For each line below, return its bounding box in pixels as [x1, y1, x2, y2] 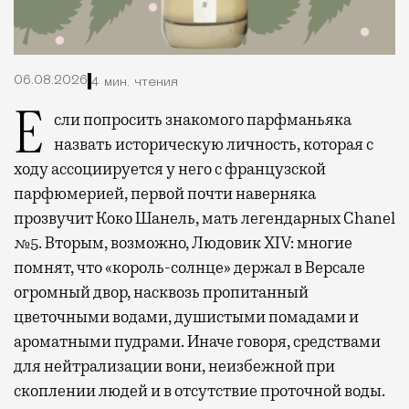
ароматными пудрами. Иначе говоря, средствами [14, 331, 381, 352]
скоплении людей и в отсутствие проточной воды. [14, 381, 385, 402]
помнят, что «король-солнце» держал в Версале [14, 257, 365, 278]
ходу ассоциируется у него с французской [14, 159, 326, 180]
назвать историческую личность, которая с [54, 134, 373, 155]
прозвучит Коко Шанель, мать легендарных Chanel [14, 208, 395, 229]
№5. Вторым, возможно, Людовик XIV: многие [14, 233, 352, 254]
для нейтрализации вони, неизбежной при [14, 356, 335, 377]
